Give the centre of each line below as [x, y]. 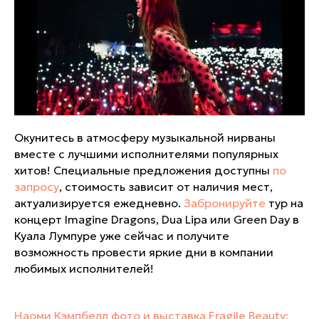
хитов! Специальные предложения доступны [143, 171]
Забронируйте [225, 203]
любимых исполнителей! [84, 269]
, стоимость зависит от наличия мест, [166, 187]
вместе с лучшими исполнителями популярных [146, 154]
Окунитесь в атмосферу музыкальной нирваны [145, 138]
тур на [284, 203]
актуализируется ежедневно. [99, 203]
